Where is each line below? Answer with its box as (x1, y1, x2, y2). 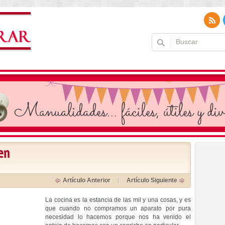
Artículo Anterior (63, 177, 110, 184)
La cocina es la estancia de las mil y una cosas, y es (45, 196, 191, 203)
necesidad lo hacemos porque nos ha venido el (45, 213, 191, 220)
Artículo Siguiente (127, 177, 177, 184)
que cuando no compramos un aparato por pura (45, 205, 191, 212)
